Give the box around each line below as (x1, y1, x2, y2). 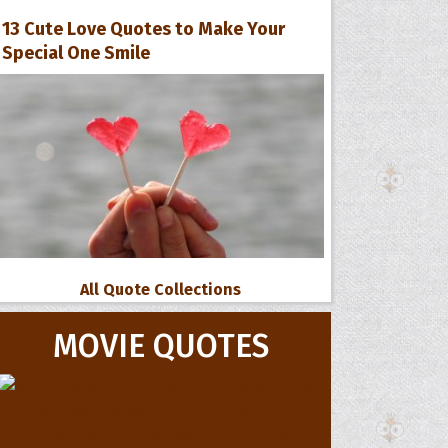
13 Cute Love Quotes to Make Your (2, 17, 286, 40)
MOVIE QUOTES (52, 326, 269, 365)
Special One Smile (2, 41, 151, 64)
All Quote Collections (80, 279, 242, 299)
